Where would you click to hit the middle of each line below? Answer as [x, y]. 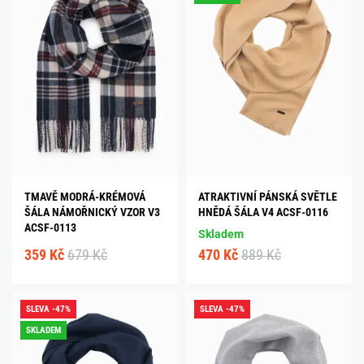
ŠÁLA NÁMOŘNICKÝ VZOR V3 [92, 212]
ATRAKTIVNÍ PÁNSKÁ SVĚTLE [268, 197]
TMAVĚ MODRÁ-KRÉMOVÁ [85, 197]
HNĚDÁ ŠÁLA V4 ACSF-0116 [263, 212]
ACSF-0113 [50, 228]
